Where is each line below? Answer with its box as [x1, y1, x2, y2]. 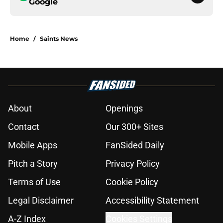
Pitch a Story [8, 158, 58, 169]
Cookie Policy [106, 177, 158, 188]
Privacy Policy [106, 158, 160, 169]
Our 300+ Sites [106, 121, 163, 132]
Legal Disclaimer [8, 195, 74, 206]
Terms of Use [8, 177, 61, 188]
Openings [106, 103, 143, 114]
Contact [8, 121, 39, 132]
